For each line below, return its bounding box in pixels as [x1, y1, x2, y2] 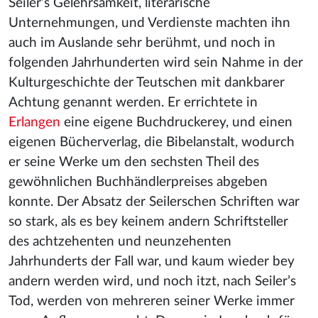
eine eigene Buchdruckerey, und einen [60, 116, 292, 129]
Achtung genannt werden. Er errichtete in [9, 96, 258, 109]
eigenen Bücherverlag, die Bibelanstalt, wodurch [9, 136, 295, 149]
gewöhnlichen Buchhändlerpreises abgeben [9, 175, 268, 189]
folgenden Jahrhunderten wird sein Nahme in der [9, 56, 303, 70]
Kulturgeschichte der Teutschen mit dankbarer [9, 76, 285, 89]
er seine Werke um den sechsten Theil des [9, 155, 259, 169]
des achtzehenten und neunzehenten [9, 235, 231, 248]
